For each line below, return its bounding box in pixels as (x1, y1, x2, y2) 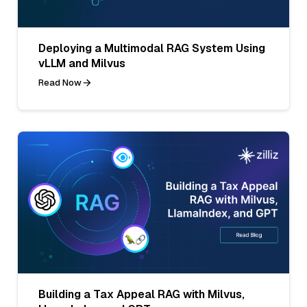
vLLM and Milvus (38, 56, 125, 71)
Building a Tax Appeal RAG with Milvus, (38, 286, 245, 302)
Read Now (38, 76, 82, 88)
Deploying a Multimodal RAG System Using (38, 40, 265, 56)
